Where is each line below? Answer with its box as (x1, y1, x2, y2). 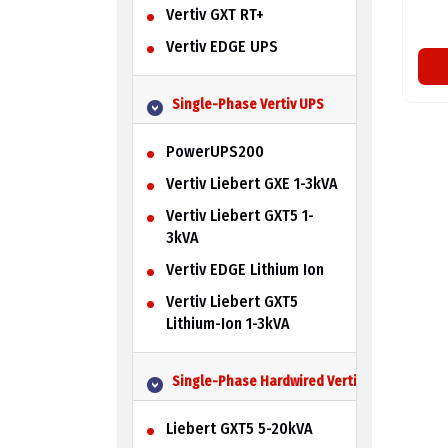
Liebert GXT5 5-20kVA (165, 418, 313, 438)
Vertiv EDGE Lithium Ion (165, 259, 324, 279)
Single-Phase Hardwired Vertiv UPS (171, 372, 391, 390)
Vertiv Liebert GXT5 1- (165, 205, 314, 225)
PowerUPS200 (165, 141, 264, 161)
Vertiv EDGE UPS (165, 36, 278, 56)
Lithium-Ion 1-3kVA (165, 313, 290, 333)
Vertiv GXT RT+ (165, 4, 264, 24)
